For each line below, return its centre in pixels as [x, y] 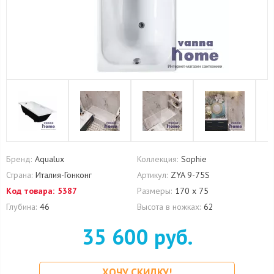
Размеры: [154, 191]
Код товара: [30, 191]
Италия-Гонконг [64, 175]
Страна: [19, 175]
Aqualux [50, 159]
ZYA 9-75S [190, 175]
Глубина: [21, 207]
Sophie [194, 159]
